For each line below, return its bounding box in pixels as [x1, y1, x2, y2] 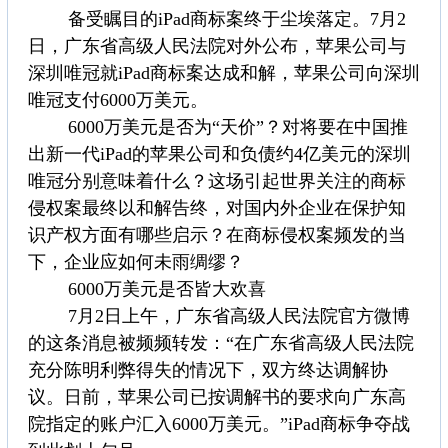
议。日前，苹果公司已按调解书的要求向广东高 [28, 387, 406, 408]
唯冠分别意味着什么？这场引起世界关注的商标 [28, 171, 406, 192]
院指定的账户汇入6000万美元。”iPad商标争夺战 [28, 414, 410, 435]
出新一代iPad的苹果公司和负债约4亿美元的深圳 [28, 144, 411, 165]
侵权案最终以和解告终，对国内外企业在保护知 [28, 198, 406, 219]
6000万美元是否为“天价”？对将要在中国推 [28, 117, 408, 138]
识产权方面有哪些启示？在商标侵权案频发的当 [28, 225, 406, 246]
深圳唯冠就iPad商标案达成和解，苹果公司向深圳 [28, 63, 420, 84]
